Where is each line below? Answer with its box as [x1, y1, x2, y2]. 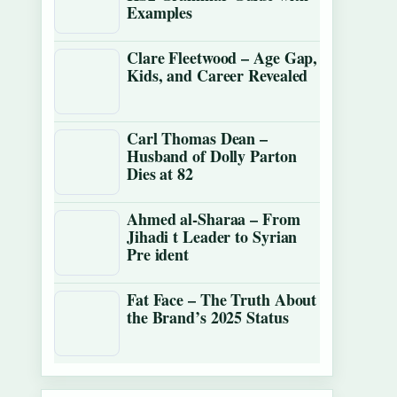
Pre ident [127, 243, 190, 266]
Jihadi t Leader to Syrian [127, 225, 298, 248]
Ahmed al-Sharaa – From [127, 207, 300, 230]
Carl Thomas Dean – [127, 127, 269, 150]
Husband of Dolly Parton [127, 144, 297, 167]
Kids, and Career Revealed [127, 64, 308, 87]
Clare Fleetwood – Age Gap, [127, 46, 318, 69]
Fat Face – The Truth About [127, 288, 317, 311]
